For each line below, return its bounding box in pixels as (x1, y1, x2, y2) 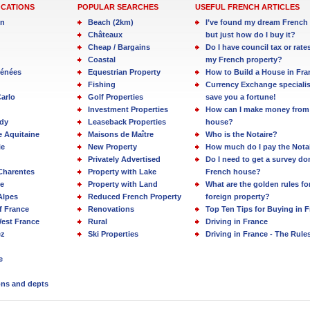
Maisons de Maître (88, 130, 154, 138)
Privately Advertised (88, 155, 161, 163)
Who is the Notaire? (206, 130, 277, 138)
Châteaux (88, 30, 122, 39)
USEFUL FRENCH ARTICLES (195, 3, 300, 11)
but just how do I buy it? (206, 30, 295, 39)
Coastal (88, 55, 116, 64)
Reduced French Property (88, 192, 181, 201)
